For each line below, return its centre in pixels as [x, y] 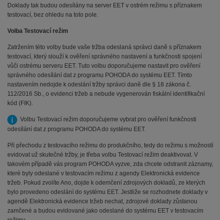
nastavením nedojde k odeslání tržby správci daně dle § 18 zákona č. [99, 84]
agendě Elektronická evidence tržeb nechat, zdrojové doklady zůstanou [102, 201]
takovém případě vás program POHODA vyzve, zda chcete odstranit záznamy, [110, 164]
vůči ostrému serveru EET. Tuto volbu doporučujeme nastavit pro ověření [104, 66]
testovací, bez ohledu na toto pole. [53, 14]
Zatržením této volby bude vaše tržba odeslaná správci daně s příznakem [104, 47]
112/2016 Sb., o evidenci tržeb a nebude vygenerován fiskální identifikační [106, 94]
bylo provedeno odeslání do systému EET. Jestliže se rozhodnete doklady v [108, 192]
